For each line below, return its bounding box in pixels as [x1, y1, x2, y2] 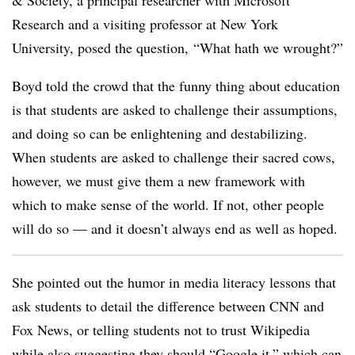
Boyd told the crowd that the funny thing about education [12, 76, 340, 95]
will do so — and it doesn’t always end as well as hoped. [12, 219, 338, 238]
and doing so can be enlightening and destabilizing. [12, 124, 307, 143]
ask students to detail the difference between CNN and [12, 296, 324, 315]
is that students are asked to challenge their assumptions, [12, 100, 338, 119]
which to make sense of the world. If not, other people [12, 195, 324, 214]
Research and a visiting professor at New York [12, 14, 278, 33]
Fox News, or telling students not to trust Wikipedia [12, 320, 310, 339]
